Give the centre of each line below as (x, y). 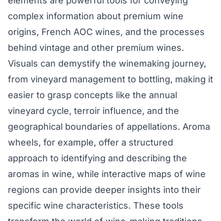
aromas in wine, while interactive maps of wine (107, 174)
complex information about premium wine (96, 16)
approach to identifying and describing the (97, 158)
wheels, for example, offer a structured (91, 143)
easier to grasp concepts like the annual (92, 95)
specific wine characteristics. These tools (96, 206)
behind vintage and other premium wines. (96, 48)
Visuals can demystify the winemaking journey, (107, 64)
